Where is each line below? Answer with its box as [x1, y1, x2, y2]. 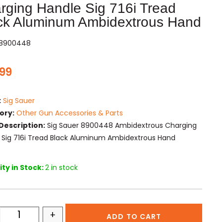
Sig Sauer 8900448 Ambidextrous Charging [45, 120, 197, 130]
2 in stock [45, 162, 78, 172]
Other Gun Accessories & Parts [16, 108, 123, 118]
